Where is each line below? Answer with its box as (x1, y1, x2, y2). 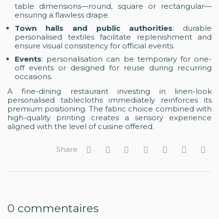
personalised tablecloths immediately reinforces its (7, 95, 212, 105)
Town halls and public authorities (15, 23, 173, 33)
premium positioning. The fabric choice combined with (7, 104, 212, 113)
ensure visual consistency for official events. (15, 41, 175, 50)
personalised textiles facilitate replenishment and (15, 32, 212, 42)
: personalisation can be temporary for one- (42, 54, 212, 64)
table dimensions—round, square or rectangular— (15, 1, 212, 11)
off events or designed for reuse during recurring (15, 63, 212, 72)
